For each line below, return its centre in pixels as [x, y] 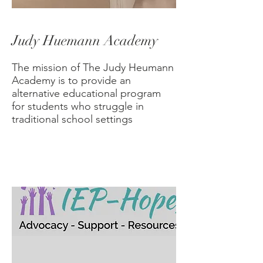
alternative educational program [86, 93]
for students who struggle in [78, 106]
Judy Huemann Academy [87, 41]
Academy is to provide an [71, 80]
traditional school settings [72, 119]
